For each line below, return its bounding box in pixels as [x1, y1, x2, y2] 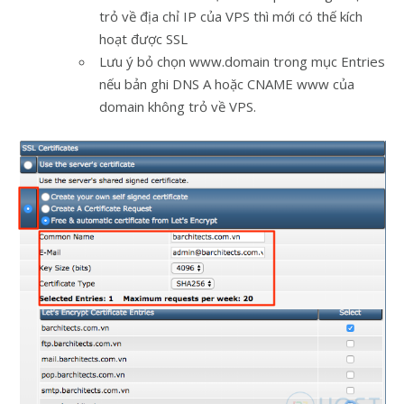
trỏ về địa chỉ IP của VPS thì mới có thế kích [99, 6, 363, 25]
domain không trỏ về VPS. [99, 96, 256, 115]
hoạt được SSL [99, 29, 188, 48]
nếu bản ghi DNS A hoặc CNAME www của [99, 74, 354, 93]
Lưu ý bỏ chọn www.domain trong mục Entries [99, 51, 385, 70]
